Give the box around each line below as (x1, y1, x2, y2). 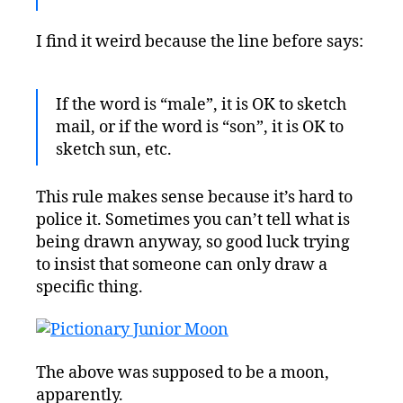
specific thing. (36, 276, 143, 298)
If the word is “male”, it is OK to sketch (56, 94, 346, 116)
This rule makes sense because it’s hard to (36, 186, 353, 208)
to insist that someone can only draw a (36, 254, 327, 275)
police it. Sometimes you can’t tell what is (36, 209, 350, 230)
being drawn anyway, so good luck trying (36, 231, 350, 253)
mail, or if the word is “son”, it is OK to (56, 117, 344, 139)
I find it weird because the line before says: (36, 31, 363, 53)
